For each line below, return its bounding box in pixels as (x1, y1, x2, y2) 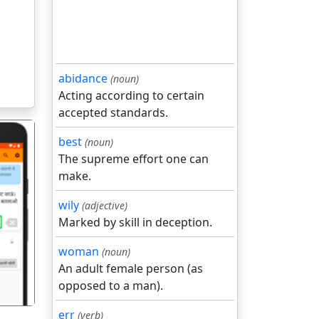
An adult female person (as (58, 261, 203, 276)
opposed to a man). (58, 278, 163, 293)
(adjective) (82, 199, 127, 212)
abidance (58, 70, 108, 86)
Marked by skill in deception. (58, 214, 212, 230)
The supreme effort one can (58, 151, 209, 167)
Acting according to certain (58, 88, 204, 103)
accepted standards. (58, 105, 168, 120)
